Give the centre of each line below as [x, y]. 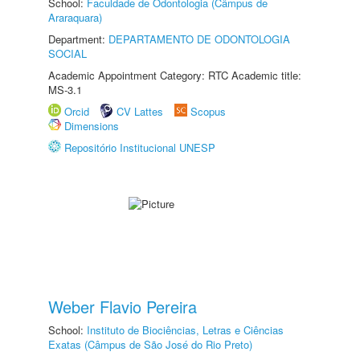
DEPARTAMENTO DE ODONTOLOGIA [199, 39]
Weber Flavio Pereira [123, 307]
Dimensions [92, 126]
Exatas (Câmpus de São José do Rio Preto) [150, 344]
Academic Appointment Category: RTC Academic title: [175, 75]
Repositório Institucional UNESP [140, 147]
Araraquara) [75, 17]
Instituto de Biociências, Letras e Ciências [185, 330]
